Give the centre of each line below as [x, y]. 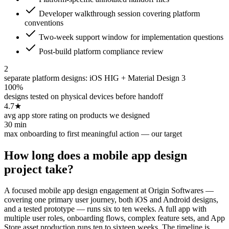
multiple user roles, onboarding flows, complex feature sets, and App [114, 218]
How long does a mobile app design [96, 155]
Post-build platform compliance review [101, 51]
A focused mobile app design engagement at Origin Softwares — [109, 191]
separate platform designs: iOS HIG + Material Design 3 [95, 78]
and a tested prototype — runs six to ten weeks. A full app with [105, 209]
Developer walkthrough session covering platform [119, 13]
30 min [15, 124]
